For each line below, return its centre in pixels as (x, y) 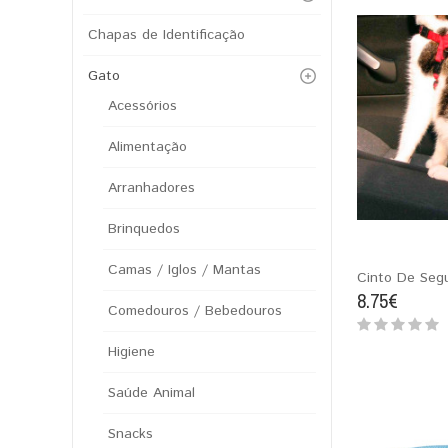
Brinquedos (144, 229)
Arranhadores (151, 188)
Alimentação (147, 147)
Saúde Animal (151, 393)
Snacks (130, 434)
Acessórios (142, 106)
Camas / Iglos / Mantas (184, 270)
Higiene (131, 352)
